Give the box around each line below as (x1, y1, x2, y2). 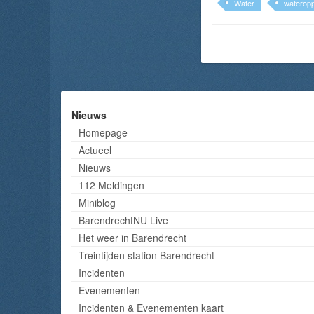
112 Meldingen (78, 177, 144, 192)
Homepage (78, 125, 128, 139)
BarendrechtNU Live (78, 212, 168, 227)
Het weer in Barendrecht (78, 230, 186, 245)
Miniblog (78, 195, 116, 210)
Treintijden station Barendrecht (78, 247, 214, 262)
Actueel (78, 142, 111, 157)
